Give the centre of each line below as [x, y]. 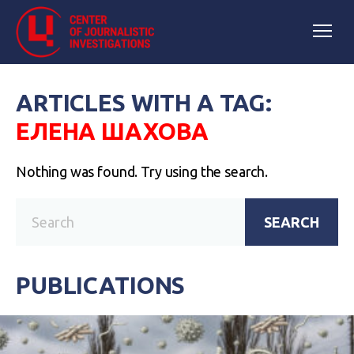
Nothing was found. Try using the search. [142, 171]
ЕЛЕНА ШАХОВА [113, 131]
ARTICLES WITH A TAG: [144, 103]
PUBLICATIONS [101, 285]
